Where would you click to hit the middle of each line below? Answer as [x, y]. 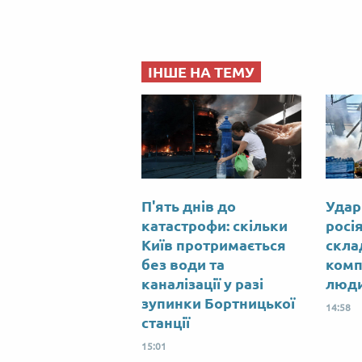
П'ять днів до [189, 206]
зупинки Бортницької [218, 303]
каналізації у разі [202, 284]
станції [166, 323]
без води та [183, 265]
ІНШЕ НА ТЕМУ [201, 72]
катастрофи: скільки [215, 226]
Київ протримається [214, 245]
